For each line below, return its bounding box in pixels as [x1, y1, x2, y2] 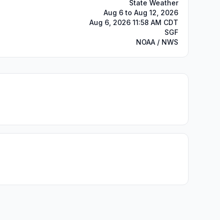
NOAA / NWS [136, 38, 178, 46]
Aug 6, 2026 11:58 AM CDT [89, 18, 178, 27]
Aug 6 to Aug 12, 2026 [104, 8, 178, 17]
